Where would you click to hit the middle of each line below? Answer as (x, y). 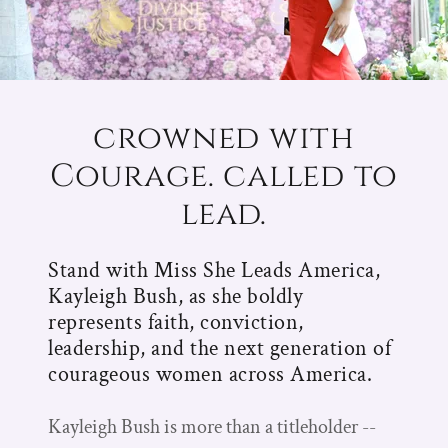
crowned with (224, 138)
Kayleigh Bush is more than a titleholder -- (212, 426)
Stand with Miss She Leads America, (214, 270)
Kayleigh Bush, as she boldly (176, 296)
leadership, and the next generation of (220, 348)
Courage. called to (224, 176)
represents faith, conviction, (176, 322)
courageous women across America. (210, 374)
